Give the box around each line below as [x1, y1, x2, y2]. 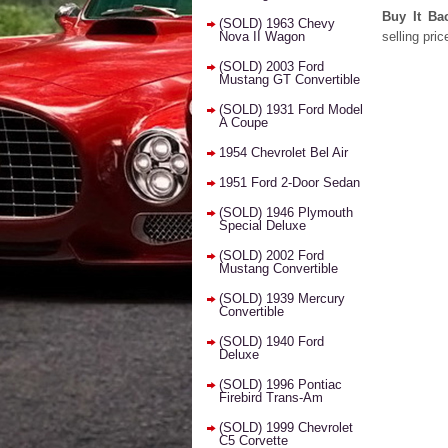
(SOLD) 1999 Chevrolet [219, 420, 353, 435]
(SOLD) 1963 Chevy [219, 16, 335, 31]
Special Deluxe [219, 218, 306, 233]
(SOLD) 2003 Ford [219, 59, 324, 74]
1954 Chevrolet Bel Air [219, 145, 348, 160]
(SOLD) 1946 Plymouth [219, 205, 353, 220]
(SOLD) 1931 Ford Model [219, 102, 363, 117]
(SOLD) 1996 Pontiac [219, 377, 342, 392]
